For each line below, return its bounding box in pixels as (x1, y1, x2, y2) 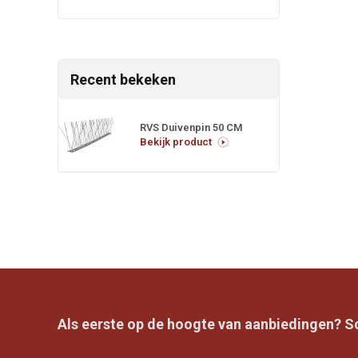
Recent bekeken (70, 70, 176, 88)
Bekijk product (140, 135, 212, 148)
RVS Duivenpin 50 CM (140, 121, 243, 133)
